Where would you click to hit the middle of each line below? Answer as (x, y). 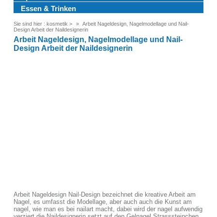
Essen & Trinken (48, 8)
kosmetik (57, 24)
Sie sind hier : (29, 24)
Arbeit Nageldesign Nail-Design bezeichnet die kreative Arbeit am (105, 194)
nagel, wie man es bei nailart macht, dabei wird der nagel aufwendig (108, 209)
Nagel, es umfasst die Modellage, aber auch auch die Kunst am (103, 202)
